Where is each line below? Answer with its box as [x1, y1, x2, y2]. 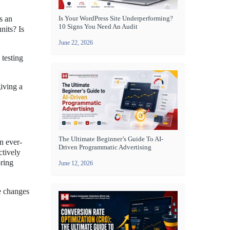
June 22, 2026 [59, 39, 93, 46]
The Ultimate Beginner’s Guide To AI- [59, 135, 163, 143]
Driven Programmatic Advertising [59, 143, 151, 151]
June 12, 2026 [59, 160, 93, 167]
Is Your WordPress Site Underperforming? [59, 14, 173, 22]
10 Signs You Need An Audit [59, 23, 138, 30]
